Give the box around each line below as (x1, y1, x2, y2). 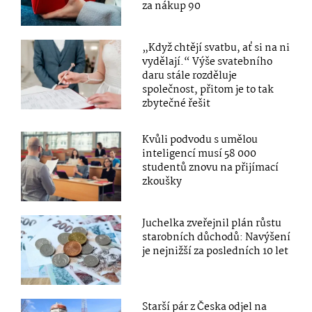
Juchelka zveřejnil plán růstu (142, 215, 282, 233)
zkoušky (142, 173, 182, 191)
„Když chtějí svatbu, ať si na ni (142, 40, 290, 57)
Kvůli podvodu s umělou (142, 132, 258, 149)
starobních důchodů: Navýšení (142, 229, 291, 247)
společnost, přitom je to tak (142, 81, 274, 99)
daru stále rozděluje (142, 68, 237, 85)
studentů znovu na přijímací (142, 159, 279, 177)
